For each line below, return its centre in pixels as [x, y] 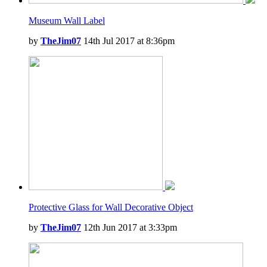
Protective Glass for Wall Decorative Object [111, 207]
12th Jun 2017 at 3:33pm [129, 227]
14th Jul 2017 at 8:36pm [128, 41]
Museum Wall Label [67, 21]
